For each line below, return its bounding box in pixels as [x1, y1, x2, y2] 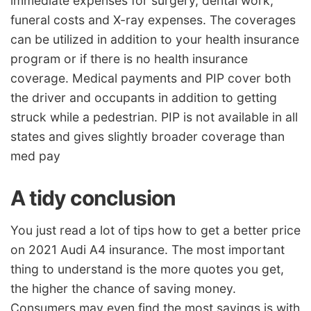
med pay [10, 148, 60, 163]
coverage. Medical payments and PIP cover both [10, 70, 291, 85]
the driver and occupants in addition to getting [10, 90, 277, 105]
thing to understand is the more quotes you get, [10, 262, 284, 277]
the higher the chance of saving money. [10, 281, 236, 296]
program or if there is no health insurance [10, 51, 248, 66]
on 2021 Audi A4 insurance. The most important [10, 242, 285, 258]
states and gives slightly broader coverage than [10, 128, 285, 144]
